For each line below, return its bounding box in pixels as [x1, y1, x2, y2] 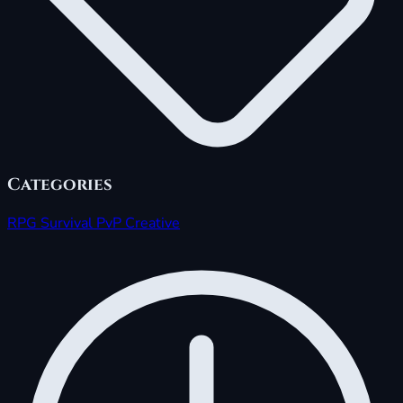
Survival [40, 212, 96, 233]
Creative [125, 212, 180, 233]
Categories [7, 174, 112, 197]
